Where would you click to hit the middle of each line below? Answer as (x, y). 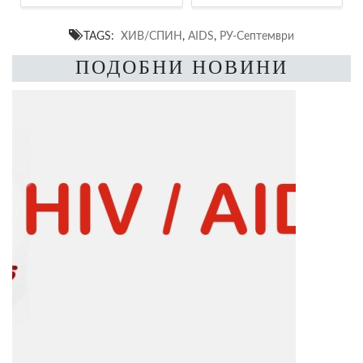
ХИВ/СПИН (152, 36)
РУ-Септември (257, 36)
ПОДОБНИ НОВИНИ (181, 67)
